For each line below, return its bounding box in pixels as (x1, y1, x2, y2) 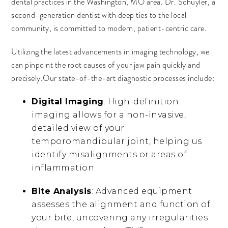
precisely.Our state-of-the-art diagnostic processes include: (11, 73, 215, 84)
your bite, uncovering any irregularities (32, 213, 208, 222)
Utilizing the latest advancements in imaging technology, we (11, 46, 210, 58)
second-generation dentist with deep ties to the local (11, 10, 187, 21)
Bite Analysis (32, 186, 92, 196)
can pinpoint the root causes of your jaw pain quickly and (11, 60, 201, 71)
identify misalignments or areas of (32, 150, 187, 159)
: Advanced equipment (91, 186, 192, 196)
